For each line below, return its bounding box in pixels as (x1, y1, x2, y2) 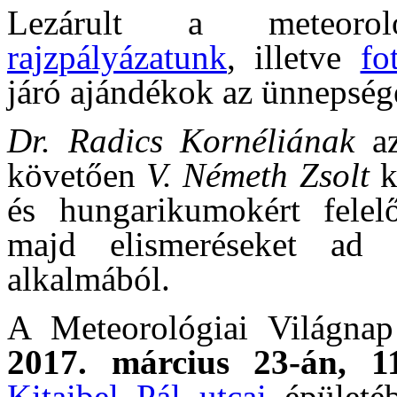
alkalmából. (7, 259, 170, 298)
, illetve (227, 37, 361, 76)
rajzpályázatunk (7, 37, 227, 76)
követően (7, 155, 147, 194)
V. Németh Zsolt (146, 155, 370, 194)
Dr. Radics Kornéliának (7, 121, 355, 160)
